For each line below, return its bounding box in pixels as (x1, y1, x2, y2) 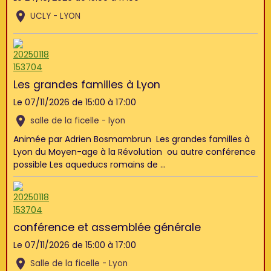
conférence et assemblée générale (13, 220, 201, 235)
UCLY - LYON (30, 10, 80, 22)
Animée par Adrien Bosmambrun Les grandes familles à (13, 133, 250, 145)
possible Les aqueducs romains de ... (13, 158, 166, 171)
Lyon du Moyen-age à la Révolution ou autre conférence (13, 146, 256, 158)
